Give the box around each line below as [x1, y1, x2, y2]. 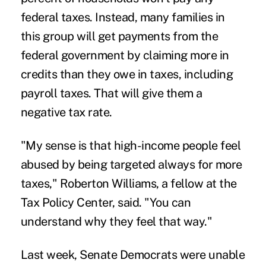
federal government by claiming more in [20, 47, 229, 62]
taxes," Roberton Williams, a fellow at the [20, 176, 237, 191]
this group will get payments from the [20, 28, 218, 43]
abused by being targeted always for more [20, 157, 242, 172]
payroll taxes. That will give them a [20, 85, 202, 100]
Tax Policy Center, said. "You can [20, 195, 191, 210]
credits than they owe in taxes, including [20, 66, 233, 81]
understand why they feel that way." [20, 214, 213, 229]
